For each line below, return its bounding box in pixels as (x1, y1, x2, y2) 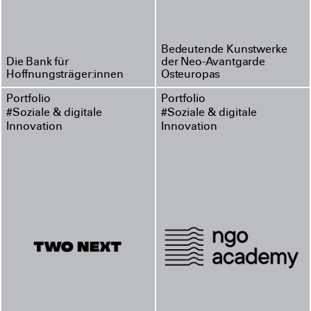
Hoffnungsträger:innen (6, 69, 124, 81)
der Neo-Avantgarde (160, 56, 265, 69)
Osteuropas (160, 69, 221, 81)
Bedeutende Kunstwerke (160, 44, 287, 56)
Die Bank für (6, 56, 69, 69)
